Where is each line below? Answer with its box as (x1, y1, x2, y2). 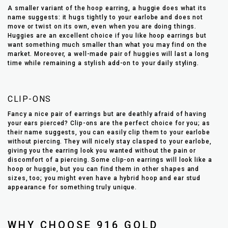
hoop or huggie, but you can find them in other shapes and (8, 165, 199, 173)
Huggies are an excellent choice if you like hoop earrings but (8, 32, 207, 39)
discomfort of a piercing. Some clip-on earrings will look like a (8, 156, 212, 163)
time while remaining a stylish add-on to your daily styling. (8, 59, 199, 67)
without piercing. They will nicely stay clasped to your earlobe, (8, 137, 212, 145)
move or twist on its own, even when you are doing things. (8, 22, 197, 30)
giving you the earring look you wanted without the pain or (8, 147, 196, 154)
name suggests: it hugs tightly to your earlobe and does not (8, 13, 204, 21)
